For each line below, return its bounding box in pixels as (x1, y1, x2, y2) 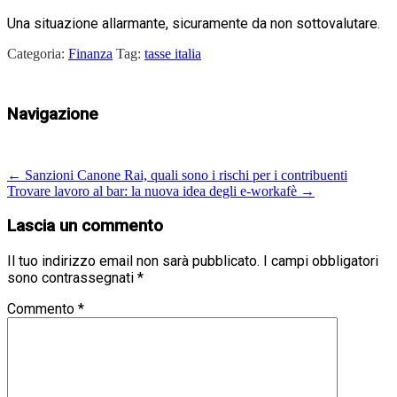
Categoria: (7, 45, 68, 61)
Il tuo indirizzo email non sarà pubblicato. (7, 252, 260, 269)
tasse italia (144, 45, 201, 61)
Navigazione (7, 105, 98, 125)
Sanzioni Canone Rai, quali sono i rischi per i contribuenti (21, 167, 347, 183)
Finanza (68, 45, 113, 61)
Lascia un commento (7, 215, 163, 236)
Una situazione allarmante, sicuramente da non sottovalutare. (7, 14, 380, 32)
